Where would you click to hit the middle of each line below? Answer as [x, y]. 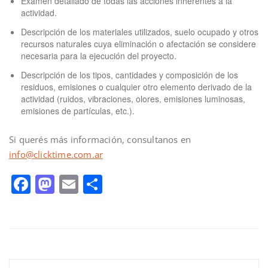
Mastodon [97, 185]
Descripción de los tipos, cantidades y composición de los [130, 74]
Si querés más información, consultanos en [100, 139]
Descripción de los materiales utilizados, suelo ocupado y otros [140, 31]
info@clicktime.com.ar [56, 154]
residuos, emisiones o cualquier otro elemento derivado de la [136, 86]
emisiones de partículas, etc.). [78, 110]
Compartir [145, 185]
